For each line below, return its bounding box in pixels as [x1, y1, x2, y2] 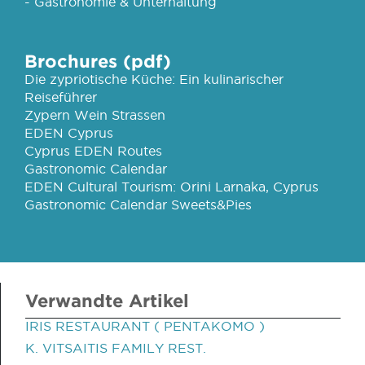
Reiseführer [24, 90, 97, 104]
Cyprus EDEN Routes [24, 143, 162, 158]
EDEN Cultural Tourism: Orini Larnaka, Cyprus [24, 179, 319, 194]
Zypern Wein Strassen [24, 108, 165, 122]
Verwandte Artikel [25, 290, 189, 310]
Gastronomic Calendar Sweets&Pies [24, 197, 252, 212]
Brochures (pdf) [24, 51, 171, 71]
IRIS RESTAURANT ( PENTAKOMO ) [25, 319, 265, 333]
